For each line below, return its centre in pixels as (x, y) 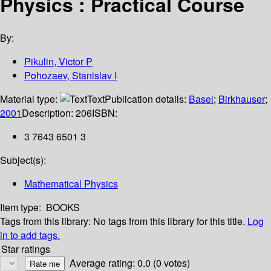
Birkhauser (242, 99)
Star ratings (26, 249)
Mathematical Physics (71, 184)
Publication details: (147, 99)
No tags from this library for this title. (169, 221)
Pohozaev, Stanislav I (70, 76)
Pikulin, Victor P (58, 62)
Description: (49, 113)
